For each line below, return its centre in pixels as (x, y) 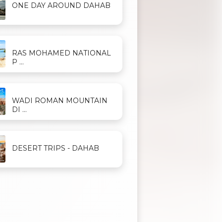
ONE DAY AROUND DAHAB (61, 6)
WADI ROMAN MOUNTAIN (60, 101)
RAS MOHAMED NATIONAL (62, 53)
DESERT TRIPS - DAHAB (56, 148)
